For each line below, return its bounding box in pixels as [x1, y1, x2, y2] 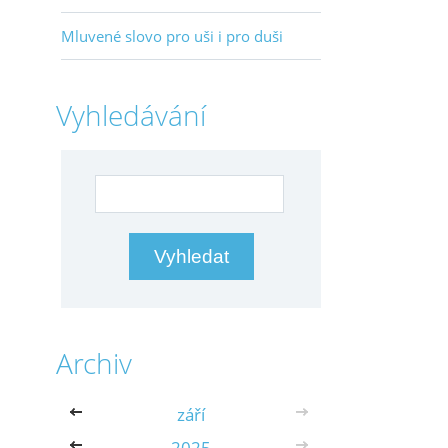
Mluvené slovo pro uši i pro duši [61, 26, 283, 46]
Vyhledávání [56, 96, 206, 134]
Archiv [56, 344, 132, 382]
